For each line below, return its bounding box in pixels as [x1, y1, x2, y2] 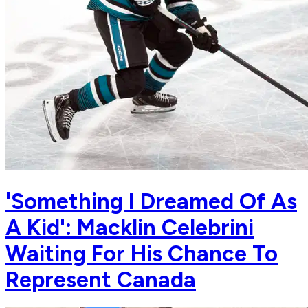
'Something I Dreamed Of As [5, 188, 297, 214]
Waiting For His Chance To [5, 240, 278, 267]
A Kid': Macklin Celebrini [5, 214, 254, 241]
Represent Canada [5, 266, 196, 293]
